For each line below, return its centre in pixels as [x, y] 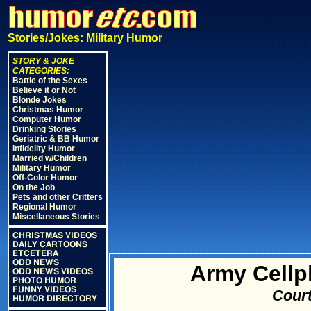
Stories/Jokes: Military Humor [85, 38]
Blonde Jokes [40, 100]
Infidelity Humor [44, 149]
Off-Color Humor [45, 178]
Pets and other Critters [58, 197]
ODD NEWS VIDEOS [53, 271]
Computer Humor [47, 119]
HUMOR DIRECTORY [55, 299]
